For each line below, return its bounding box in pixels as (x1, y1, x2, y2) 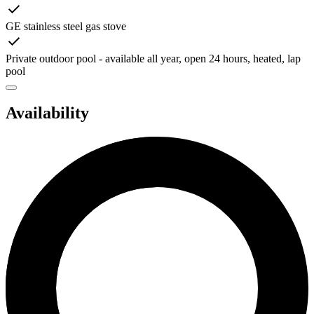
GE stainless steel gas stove (6, 20, 126, 32)
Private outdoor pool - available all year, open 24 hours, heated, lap (6, 52, 301, 64)
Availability (6, 104, 89, 123)
